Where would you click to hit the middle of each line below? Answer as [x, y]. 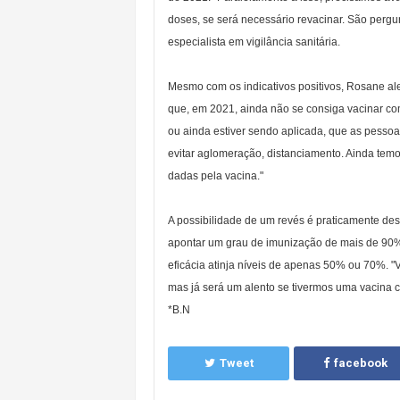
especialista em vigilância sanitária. [254, 42]
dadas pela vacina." [216, 175]
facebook [360, 362]
